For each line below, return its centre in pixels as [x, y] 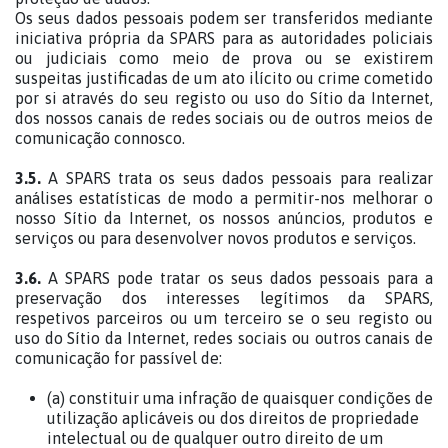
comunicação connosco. [100, 138]
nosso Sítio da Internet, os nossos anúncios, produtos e [224, 218]
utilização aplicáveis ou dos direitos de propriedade [233, 418]
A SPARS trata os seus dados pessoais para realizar [237, 178]
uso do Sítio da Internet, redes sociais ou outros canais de [224, 338]
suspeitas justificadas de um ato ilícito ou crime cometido [224, 78]
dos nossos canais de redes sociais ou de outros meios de [224, 118]
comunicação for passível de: [120, 358]
